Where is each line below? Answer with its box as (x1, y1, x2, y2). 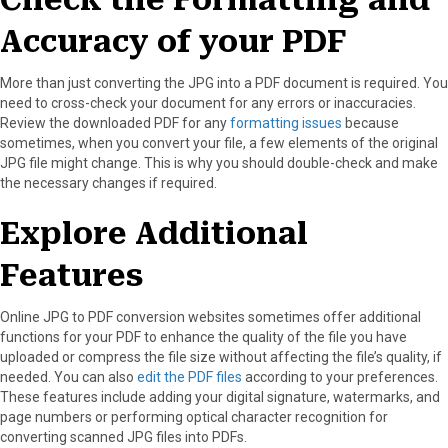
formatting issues (230, 114, 342, 131)
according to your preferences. (242, 368, 438, 385)
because (342, 114, 399, 131)
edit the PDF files (137, 368, 242, 385)
